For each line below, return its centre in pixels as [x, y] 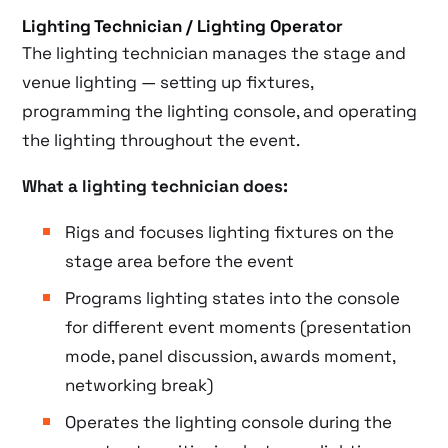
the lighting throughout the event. [161, 139]
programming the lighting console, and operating [220, 110]
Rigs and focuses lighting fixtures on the [229, 231]
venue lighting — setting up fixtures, [168, 81]
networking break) [138, 384]
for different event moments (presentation [237, 326]
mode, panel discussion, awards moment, [229, 355]
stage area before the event [179, 260]
